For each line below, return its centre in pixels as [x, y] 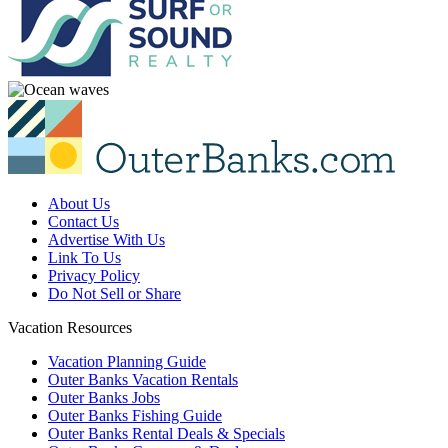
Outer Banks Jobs [104, 397]
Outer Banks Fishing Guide [135, 415]
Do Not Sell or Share [114, 293]
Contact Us [83, 221]
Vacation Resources [70, 327]
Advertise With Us [106, 239]
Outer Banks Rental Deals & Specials [166, 433]
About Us [79, 203]
